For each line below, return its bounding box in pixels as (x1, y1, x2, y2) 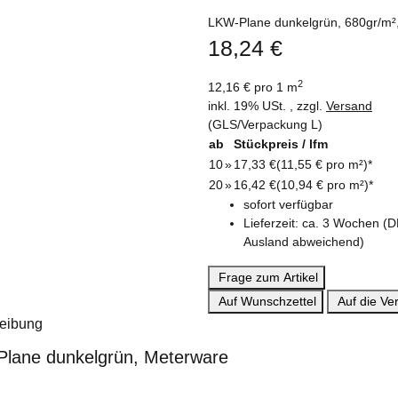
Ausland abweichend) (243, 235, 364, 250)
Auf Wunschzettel (219, 294, 316, 309)
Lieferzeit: (243, 216, 302, 231)
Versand (326, 99, 372, 114)
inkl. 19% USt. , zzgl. (208, 99, 326, 114)
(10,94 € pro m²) (276, 178, 369, 193)
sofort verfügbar (243, 197, 333, 212)
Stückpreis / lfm (234, 137, 328, 152)
